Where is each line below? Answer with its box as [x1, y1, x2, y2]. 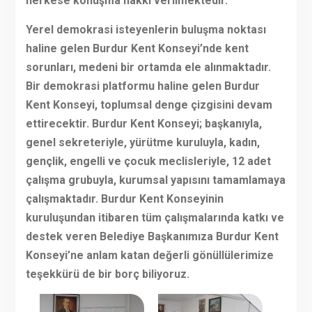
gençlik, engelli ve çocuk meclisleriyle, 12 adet [25, 155, 271, 169]
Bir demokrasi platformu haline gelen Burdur [25, 79, 260, 93]
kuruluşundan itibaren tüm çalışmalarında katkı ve [25, 211, 284, 225]
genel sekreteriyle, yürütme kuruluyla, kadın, [25, 136, 260, 150]
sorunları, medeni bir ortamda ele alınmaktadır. [25, 61, 271, 75]
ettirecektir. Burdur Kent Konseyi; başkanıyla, [25, 117, 262, 131]
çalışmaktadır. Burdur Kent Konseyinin [25, 192, 224, 206]
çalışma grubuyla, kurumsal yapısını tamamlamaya [25, 173, 286, 187]
